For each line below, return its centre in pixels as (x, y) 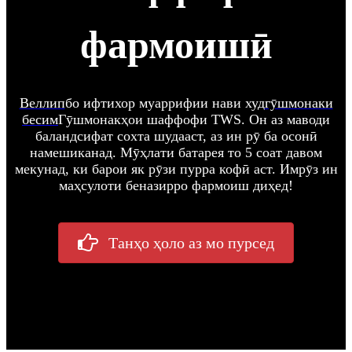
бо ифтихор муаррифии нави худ (165, 103)
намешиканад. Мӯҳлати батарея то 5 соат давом (176, 152)
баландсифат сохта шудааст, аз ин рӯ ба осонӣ (176, 136)
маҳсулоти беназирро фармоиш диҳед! (176, 185)
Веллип (42, 103)
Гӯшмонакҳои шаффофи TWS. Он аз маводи (194, 119)
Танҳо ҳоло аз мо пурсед (191, 243)
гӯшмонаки (299, 103)
